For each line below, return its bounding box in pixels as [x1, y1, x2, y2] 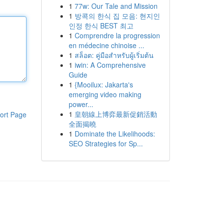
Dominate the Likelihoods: [74, 129, 155, 138]
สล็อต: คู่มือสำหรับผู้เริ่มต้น [74, 50, 154, 60]
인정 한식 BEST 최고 [68, 21, 134, 30]
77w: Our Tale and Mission [74, 1, 158, 11]
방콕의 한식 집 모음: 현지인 [74, 11, 160, 21]
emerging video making [68, 89, 141, 99]
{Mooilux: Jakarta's [74, 80, 133, 89]
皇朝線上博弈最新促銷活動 [74, 109, 157, 119]
